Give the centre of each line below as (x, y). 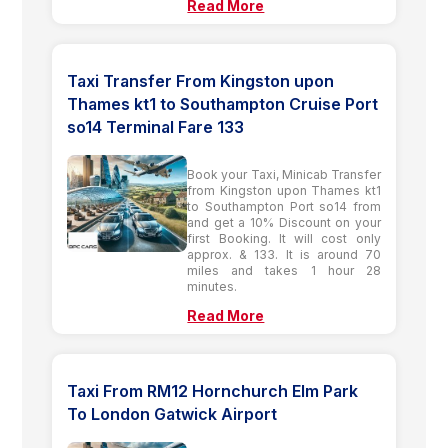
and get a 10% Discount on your (284, 222)
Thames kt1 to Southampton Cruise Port (223, 103)
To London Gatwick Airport (172, 413)
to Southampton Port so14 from (284, 206)
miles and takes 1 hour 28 (284, 270)
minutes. (212, 286)
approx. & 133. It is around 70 (284, 254)
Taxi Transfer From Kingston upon (201, 80)
